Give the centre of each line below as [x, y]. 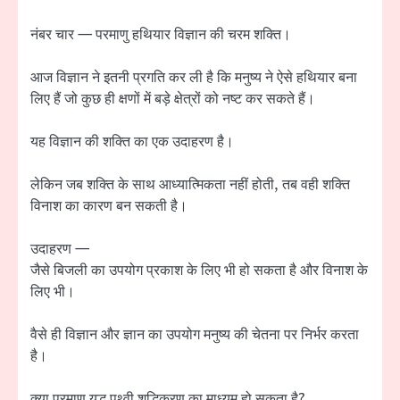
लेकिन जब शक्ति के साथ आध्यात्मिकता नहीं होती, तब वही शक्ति [190, 184]
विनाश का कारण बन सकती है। [109, 206]
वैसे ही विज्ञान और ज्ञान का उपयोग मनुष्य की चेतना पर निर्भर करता [195, 335]
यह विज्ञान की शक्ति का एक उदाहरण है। [132, 142]
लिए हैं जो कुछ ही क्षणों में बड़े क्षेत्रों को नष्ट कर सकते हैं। [173, 99]
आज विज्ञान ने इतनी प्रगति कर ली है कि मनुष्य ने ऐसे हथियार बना [194, 77]
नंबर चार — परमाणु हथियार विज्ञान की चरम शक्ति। [161, 34]
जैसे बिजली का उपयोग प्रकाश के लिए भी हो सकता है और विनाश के [199, 271]
